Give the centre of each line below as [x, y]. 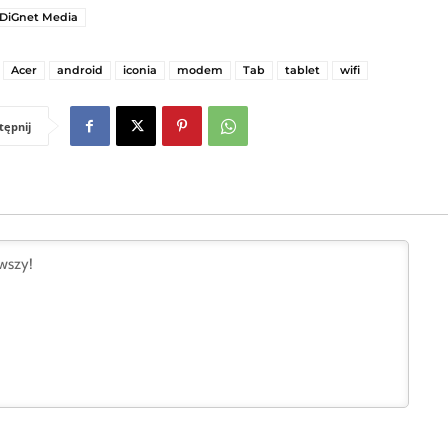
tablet [302, 70]
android [79, 70]
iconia [139, 70]
